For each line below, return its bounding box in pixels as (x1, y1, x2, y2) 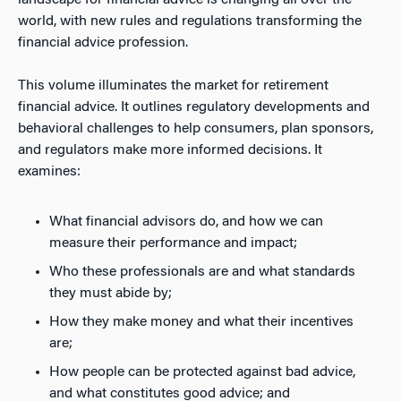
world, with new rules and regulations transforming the (18, 14, 362, 29)
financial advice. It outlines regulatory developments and (18, 100, 370, 115)
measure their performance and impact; (49, 236, 297, 251)
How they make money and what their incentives (49, 315, 354, 329)
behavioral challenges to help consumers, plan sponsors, (18, 122, 373, 136)
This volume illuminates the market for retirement (18, 79, 328, 93)
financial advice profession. (18, 36, 188, 50)
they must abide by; (49, 286, 172, 301)
